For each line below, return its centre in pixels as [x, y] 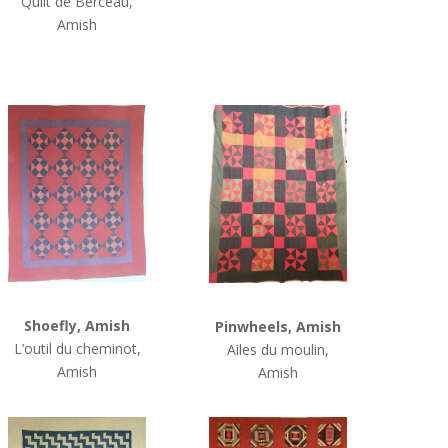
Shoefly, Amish [77, 325]
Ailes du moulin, [278, 349]
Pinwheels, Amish [278, 326]
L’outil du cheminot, [77, 348]
